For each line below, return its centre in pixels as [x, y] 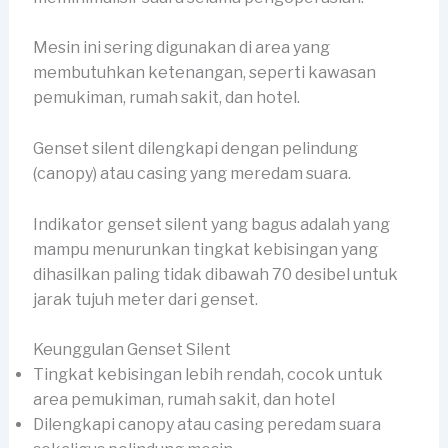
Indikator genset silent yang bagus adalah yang [211, 224]
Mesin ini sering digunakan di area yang [181, 48]
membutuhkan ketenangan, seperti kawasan [204, 73]
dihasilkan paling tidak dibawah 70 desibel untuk [215, 274]
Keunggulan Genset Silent [131, 350]
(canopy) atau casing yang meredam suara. [191, 174]
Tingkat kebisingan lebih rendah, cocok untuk [207, 375]
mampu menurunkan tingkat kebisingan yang [205, 249]
